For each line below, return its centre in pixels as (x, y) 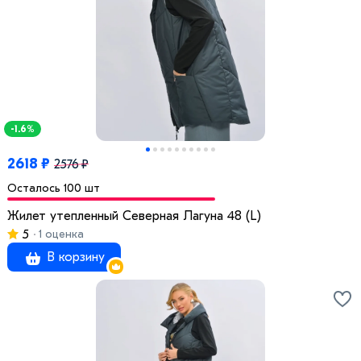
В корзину (74, 257)
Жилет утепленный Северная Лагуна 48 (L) (134, 216)
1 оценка (60, 234)
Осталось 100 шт (54, 189)
